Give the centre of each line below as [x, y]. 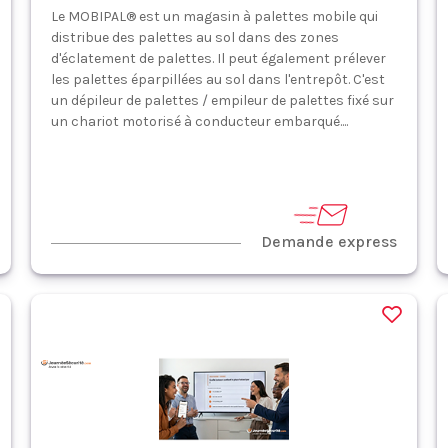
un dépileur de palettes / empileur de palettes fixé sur [222, 100]
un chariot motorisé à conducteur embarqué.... [199, 121]
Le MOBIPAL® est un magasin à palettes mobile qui [214, 16]
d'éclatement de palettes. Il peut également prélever [218, 58]
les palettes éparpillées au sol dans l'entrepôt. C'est [217, 79]
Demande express [329, 241]
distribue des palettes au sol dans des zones [194, 37]
